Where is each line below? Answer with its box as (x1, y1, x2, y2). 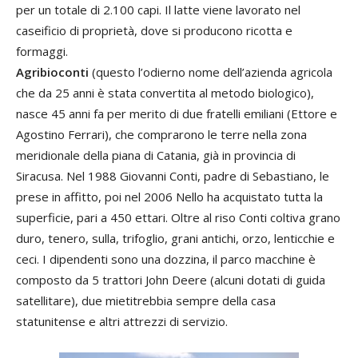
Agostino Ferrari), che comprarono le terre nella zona (16, 125, 307, 142)
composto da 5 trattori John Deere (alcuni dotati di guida (16, 271, 325, 288)
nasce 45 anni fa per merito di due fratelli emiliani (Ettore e (16, 105, 337, 121)
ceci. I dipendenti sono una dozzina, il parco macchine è (16, 250, 316, 267)
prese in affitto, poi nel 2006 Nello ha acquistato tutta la (16, 188, 323, 205)
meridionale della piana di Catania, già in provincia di (16, 146, 296, 163)
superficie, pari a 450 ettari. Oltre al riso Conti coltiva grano (16, 209, 340, 225)
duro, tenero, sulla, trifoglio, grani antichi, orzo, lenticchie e (16, 229, 335, 246)
